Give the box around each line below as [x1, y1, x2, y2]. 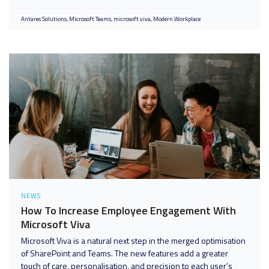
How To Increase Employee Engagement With [21, 202, 236, 219]
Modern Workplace [153, 14, 201, 23]
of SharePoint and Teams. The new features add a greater [21, 247, 228, 259]
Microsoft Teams [69, 14, 111, 23]
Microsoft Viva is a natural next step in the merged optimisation [21, 234, 246, 247]
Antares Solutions [21, 14, 67, 23]
